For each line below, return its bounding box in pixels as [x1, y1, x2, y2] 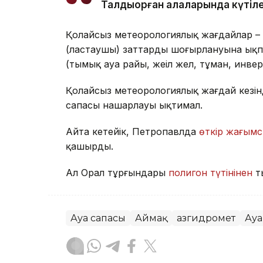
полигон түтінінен [168, 166, 252, 178]
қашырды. [66, 140, 113, 152]
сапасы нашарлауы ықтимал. [66, 99, 203, 111]
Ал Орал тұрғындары [66, 166, 168, 178]
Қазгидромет [177, 212, 235, 224]
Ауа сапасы [70, 212, 126, 224]
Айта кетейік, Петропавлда [66, 125, 199, 137]
